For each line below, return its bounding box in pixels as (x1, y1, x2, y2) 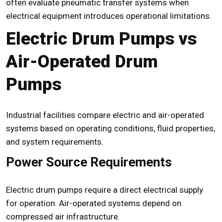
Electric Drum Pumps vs (6, 29, 197, 50)
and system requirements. (6, 137, 104, 147)
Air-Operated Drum (6, 52, 158, 72)
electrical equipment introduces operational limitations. (6, 11, 212, 21)
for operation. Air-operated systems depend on (6, 198, 181, 209)
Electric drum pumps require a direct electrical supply (6, 185, 203, 195)
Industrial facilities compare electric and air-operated (6, 110, 204, 120)
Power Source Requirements (6, 155, 172, 170)
